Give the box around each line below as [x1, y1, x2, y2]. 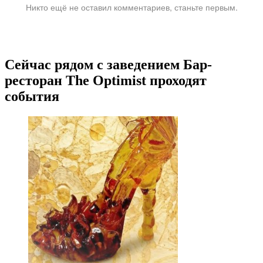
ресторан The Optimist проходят [5, 73, 207, 89]
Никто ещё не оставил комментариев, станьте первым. [25, 1, 238, 14]
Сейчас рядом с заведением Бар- [5, 57, 212, 73]
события [5, 89, 59, 104]
